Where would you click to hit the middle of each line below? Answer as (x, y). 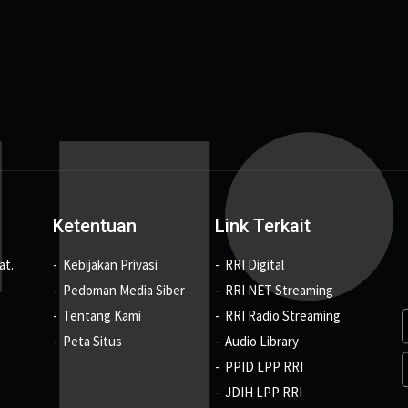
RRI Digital (254, 265)
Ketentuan (94, 226)
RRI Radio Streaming (282, 316)
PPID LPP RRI (264, 367)
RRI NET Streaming (279, 291)
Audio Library (261, 342)
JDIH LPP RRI (263, 393)
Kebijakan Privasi (110, 265)
